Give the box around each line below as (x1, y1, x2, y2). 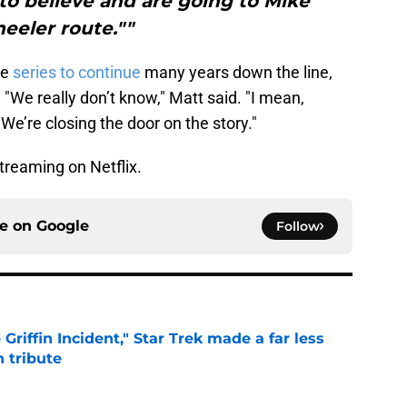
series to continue (13, 62, 141, 82)
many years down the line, (141, 62, 333, 82)
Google (36, 216, 89, 234)
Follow (276, 217, 320, 234)
